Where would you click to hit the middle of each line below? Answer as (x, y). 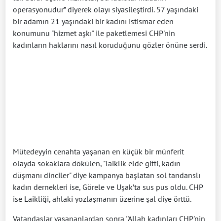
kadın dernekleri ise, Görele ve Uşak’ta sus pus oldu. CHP (108, 187)
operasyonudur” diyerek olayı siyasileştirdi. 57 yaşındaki (106, 10)
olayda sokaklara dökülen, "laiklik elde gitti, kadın (97, 164)
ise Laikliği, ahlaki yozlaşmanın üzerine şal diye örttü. (102, 199)
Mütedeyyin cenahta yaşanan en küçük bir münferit (98, 152)
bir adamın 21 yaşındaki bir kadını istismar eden (93, 21)
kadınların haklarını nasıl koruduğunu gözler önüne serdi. (110, 45)
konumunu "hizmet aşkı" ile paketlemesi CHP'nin (94, 33)
